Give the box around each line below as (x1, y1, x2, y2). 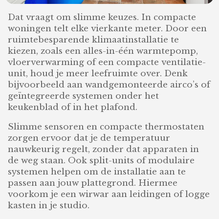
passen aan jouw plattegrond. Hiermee (8, 177, 178, 188)
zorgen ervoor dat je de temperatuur (8, 132, 171, 143)
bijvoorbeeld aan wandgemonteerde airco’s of (8, 79, 211, 90)
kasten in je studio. (8, 200, 90, 211)
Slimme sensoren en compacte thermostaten (8, 121, 205, 132)
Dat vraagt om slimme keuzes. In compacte (8, 12, 197, 22)
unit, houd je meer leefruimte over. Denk (8, 68, 188, 79)
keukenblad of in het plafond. (8, 102, 138, 112)
